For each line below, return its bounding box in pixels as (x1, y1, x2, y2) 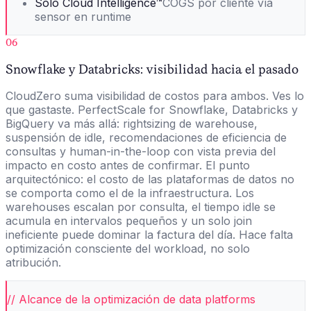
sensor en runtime (35, 9, 131, 24)
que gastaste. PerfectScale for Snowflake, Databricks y (6, 103, 298, 117)
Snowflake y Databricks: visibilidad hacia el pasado (6, 61, 299, 76)
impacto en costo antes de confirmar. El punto (6, 158, 250, 173)
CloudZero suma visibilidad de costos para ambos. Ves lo (6, 89, 304, 103)
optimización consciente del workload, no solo (6, 242, 250, 256)
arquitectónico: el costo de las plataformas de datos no (6, 172, 294, 187)
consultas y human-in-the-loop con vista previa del (6, 144, 276, 159)
